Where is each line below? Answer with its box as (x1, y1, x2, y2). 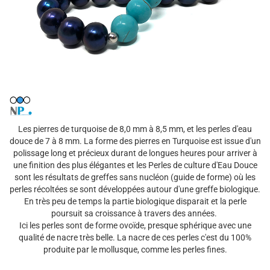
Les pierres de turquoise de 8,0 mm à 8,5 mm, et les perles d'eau (18, 124, 252, 134)
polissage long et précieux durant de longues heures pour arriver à (13, 148, 257, 158)
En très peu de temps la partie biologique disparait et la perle (24, 196, 246, 206)
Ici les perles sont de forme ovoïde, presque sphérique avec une (19, 221, 251, 230)
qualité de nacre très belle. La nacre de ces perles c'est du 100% (19, 233, 251, 242)
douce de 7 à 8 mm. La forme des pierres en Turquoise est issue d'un (9, 136, 261, 146)
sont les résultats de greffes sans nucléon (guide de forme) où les (14, 172, 256, 182)
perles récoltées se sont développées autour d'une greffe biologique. (10, 184, 260, 194)
